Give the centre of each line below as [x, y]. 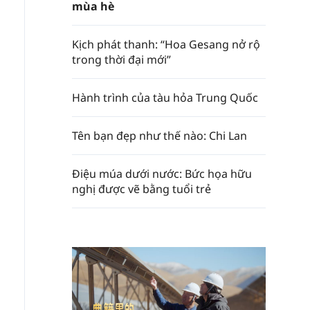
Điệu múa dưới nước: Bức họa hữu [162, 174]
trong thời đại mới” [121, 60]
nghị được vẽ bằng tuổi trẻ [142, 189]
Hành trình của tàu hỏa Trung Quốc [165, 98]
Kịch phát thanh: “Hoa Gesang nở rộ [166, 44]
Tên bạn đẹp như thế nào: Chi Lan [159, 136]
